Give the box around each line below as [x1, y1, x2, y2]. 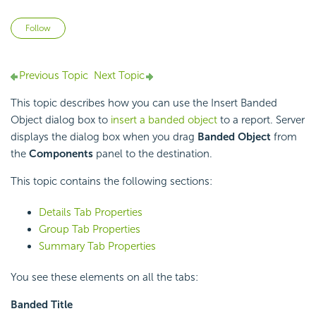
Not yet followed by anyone [66, 19, 197, 32]
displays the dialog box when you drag [11, 130, 197, 144]
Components [29, 147, 93, 161]
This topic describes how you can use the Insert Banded [11, 97, 277, 110]
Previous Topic [19, 69, 88, 83]
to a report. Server [217, 114, 305, 127]
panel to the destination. [93, 147, 212, 161]
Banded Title [11, 298, 73, 312]
